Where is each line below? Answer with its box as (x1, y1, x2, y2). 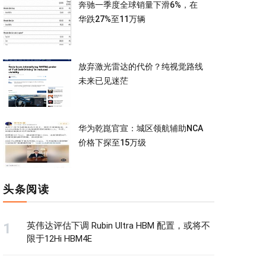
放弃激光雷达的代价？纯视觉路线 (78, 61, 203, 71)
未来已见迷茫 (78, 75, 128, 85)
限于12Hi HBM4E (27, 233, 92, 244)
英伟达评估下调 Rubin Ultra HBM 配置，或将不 (27, 220, 210, 231)
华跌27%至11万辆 (78, 14, 145, 24)
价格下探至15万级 (78, 137, 146, 147)
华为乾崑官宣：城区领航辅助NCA (78, 123, 203, 133)
